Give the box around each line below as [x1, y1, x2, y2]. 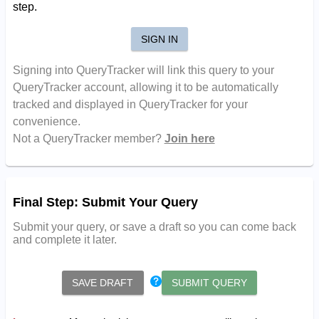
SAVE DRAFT [72, 277, 134, 289]
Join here [164, 132, 215, 145]
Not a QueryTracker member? [12, 132, 164, 145]
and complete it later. [12, 234, 117, 246]
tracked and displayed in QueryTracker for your [12, 98, 248, 111]
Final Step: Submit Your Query [12, 195, 198, 210]
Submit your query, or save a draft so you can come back [12, 221, 296, 234]
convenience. [12, 115, 80, 128]
